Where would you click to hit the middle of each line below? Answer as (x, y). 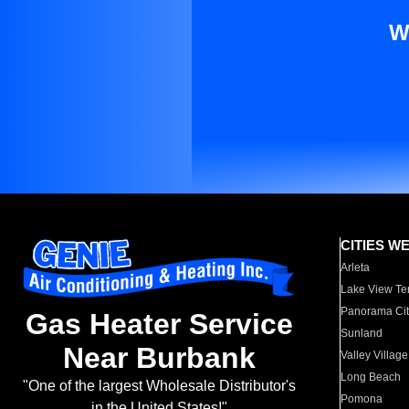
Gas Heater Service (159, 325)
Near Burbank (159, 358)
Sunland (362, 333)
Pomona (362, 399)
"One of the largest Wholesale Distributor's (159, 386)
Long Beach (371, 377)
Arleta (356, 267)
